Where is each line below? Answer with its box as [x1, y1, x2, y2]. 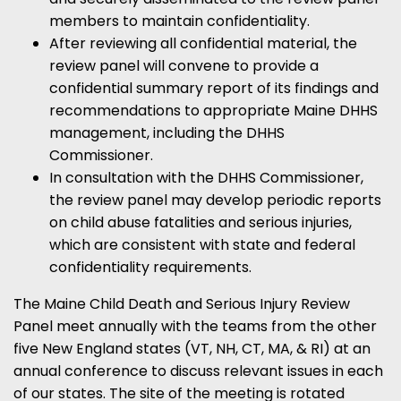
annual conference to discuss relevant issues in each [13, 360, 383, 381]
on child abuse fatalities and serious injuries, [49, 211, 352, 233]
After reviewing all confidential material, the [49, 32, 357, 54]
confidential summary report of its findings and [49, 77, 379, 98]
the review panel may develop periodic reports [49, 189, 381, 210]
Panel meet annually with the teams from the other [13, 315, 377, 337]
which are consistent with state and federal [49, 234, 355, 255]
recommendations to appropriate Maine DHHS [49, 99, 378, 121]
